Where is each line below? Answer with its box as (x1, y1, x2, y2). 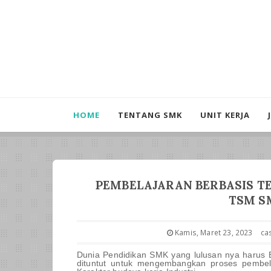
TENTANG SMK (118, 109, 183, 120)
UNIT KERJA (200, 109, 250, 120)
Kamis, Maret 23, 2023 (172, 227, 253, 237)
